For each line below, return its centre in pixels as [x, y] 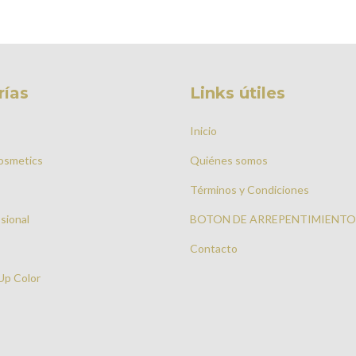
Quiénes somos [229, 160]
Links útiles [238, 93]
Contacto [214, 248]
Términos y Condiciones [250, 189]
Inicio [203, 130]
